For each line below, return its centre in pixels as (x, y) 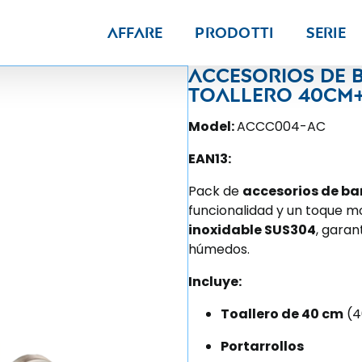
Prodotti (234, 32)
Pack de (215, 191)
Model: (213, 126)
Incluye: (215, 282)
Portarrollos (262, 346)
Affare (135, 32)
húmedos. (219, 249)
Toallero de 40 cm (282, 314)
